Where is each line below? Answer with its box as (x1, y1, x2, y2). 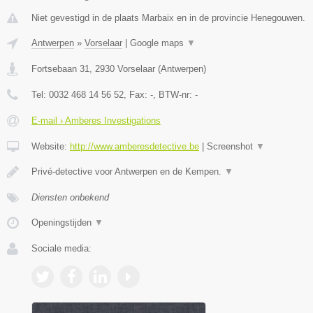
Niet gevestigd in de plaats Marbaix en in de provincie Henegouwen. (31, 12, 305, 23)
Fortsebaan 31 (31, 63, 89, 74)
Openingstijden (31, 217, 94, 228)
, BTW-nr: (153, 89, 195, 100)
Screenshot (207, 140, 256, 152)
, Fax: (124, 89, 150, 100)
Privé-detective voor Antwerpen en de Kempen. (31, 166, 224, 177)
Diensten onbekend (31, 191, 109, 203)
